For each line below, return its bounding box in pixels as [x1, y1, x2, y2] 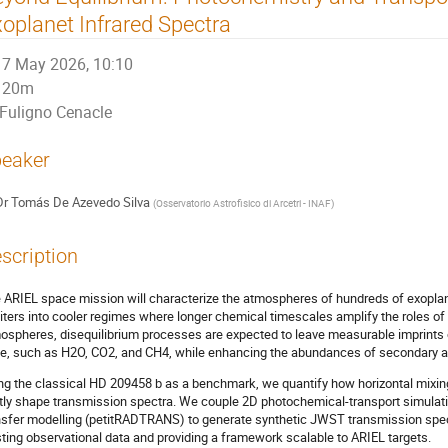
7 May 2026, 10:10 [2, 53, 134, 75]
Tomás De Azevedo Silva [10, 192, 150, 211]
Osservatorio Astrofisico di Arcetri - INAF [155, 195, 331, 210]
